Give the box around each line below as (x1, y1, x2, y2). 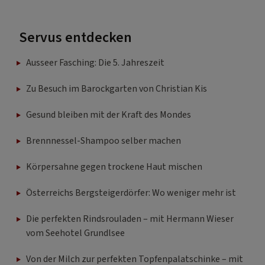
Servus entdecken (19, 27, 132, 48)
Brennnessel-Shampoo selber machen (26, 134, 181, 147)
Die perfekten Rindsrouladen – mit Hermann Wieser (26, 212, 234, 225)
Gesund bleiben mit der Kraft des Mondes (26, 108, 191, 121)
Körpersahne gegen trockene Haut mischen (26, 160, 202, 173)
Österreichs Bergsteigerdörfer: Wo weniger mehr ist (26, 186, 236, 199)
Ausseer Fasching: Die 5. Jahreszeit (26, 56, 164, 69)
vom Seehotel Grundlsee (26, 226, 125, 240)
